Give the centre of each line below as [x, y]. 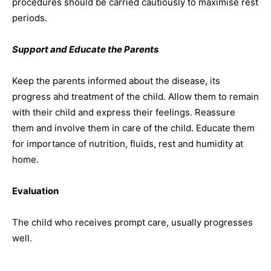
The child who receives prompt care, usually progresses [132, 222]
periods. [30, 18]
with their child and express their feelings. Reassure [124, 112]
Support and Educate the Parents [85, 49]
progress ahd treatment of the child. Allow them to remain [135, 96]
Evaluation [35, 191]
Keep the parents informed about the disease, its [116, 81]
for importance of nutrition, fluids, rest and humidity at [128, 144]
